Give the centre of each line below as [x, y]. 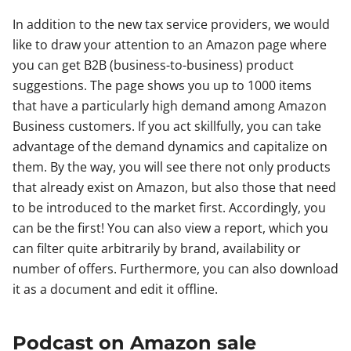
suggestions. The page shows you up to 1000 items [162, 86]
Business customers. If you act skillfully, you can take [167, 127]
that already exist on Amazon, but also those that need [174, 188]
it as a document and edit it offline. [115, 289]
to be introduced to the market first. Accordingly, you [169, 208]
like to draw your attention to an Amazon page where [170, 45]
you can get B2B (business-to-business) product [153, 65]
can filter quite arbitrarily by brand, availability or [157, 249]
